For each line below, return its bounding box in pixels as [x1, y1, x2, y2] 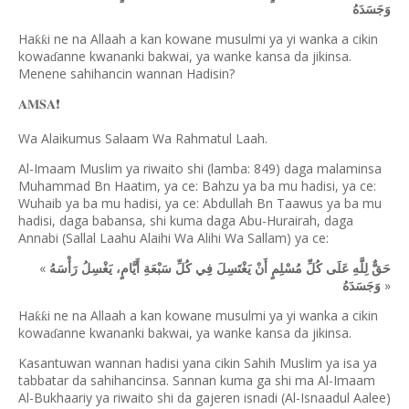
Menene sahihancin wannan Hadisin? [18, 65, 235, 82]
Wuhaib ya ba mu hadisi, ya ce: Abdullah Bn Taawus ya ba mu [18, 194, 382, 212]
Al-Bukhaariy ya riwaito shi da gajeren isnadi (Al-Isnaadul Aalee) [18, 389, 391, 406]
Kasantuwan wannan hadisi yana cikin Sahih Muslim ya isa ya [18, 354, 377, 372]
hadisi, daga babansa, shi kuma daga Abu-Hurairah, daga [18, 212, 353, 229]
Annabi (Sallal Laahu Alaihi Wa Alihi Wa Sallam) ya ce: [18, 229, 329, 246]
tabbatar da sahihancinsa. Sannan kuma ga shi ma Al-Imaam [18, 372, 375, 389]
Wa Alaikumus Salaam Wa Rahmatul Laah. [18, 130, 267, 147]
